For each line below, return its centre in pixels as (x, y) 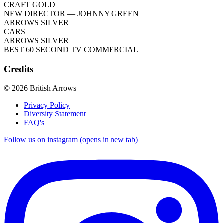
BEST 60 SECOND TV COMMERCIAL (71, 49)
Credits (19, 69)
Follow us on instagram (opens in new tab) (71, 140)
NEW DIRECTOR (35, 13)
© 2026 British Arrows (40, 88)
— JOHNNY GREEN (103, 13)
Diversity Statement (55, 114)
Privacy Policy (47, 105)
